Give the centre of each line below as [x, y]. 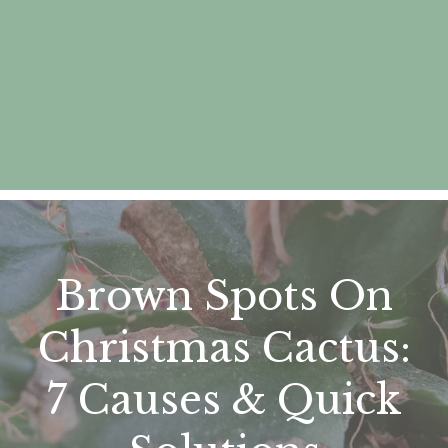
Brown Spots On [224, 296]
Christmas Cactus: [224, 348]
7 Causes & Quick [224, 400]
